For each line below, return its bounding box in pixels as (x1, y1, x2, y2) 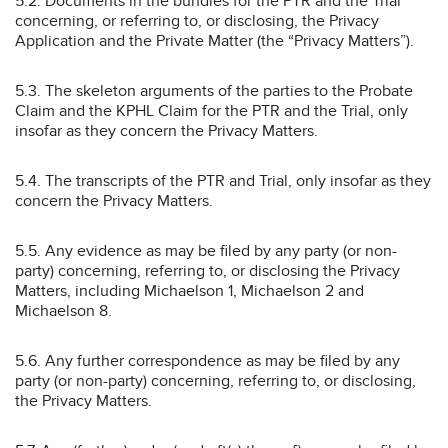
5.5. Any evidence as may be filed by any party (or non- (15, 240, 397, 261)
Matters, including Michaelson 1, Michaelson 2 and (15, 280, 364, 301)
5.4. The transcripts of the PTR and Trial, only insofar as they (15, 170, 431, 191)
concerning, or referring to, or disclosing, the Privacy (15, 10, 379, 31)
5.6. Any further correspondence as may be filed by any (15, 350, 400, 371)
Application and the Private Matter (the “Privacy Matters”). (15, 30, 414, 51)
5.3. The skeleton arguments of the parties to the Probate (15, 80, 413, 101)
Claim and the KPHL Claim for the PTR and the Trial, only (15, 100, 408, 121)
